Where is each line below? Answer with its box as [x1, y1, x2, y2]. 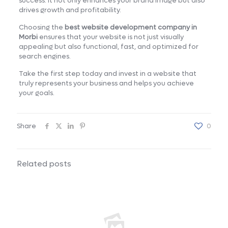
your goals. [18, 88, 54, 97]
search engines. [18, 51, 71, 61]
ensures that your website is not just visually [37, 32, 184, 41]
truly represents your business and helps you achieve [18, 78, 194, 88]
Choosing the [18, 22, 65, 32]
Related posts [17, 158, 71, 169]
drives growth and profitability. [18, 5, 121, 14]
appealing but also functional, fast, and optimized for [18, 42, 198, 51]
